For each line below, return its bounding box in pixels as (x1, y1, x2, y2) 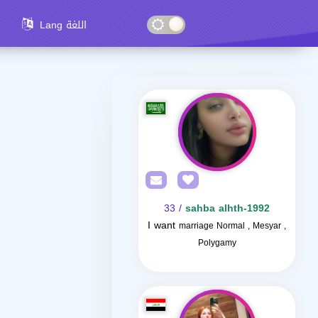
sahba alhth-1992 (185, 199, 270, 218)
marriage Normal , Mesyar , (179, 218, 286, 234)
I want (148, 216, 175, 235)
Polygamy (197, 235, 236, 251)
